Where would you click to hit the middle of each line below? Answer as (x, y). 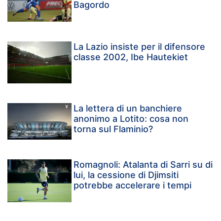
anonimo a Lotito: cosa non (131, 118)
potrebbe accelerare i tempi (133, 185)
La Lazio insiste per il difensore (140, 46)
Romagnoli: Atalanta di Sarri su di (143, 164)
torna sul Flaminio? (113, 129)
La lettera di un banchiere (128, 108)
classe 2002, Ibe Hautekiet (131, 57)
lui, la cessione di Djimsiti (126, 175)
